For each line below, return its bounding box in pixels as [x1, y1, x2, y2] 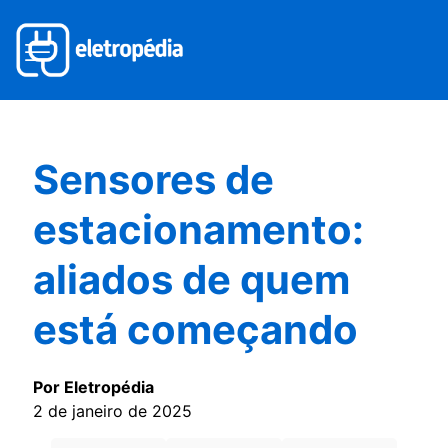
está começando [33, 305, 358, 354]
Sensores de [33, 155, 274, 204]
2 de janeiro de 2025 [33, 401, 192, 421]
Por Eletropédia [33, 377, 154, 397]
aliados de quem [33, 255, 350, 304]
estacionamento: [33, 205, 364, 254]
